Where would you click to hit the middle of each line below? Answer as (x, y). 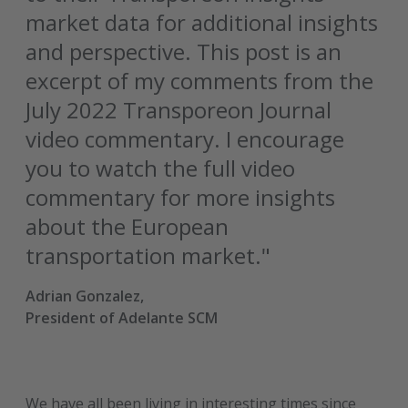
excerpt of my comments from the (200, 81)
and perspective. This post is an (184, 51)
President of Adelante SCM (122, 318)
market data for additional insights (202, 22)
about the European (127, 226)
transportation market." (148, 255)
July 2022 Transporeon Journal (179, 110)
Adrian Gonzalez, (85, 296)
